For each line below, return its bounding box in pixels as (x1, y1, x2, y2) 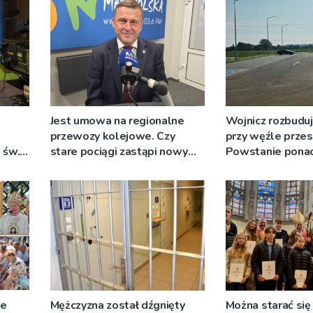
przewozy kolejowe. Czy (50, 128, 175, 144)
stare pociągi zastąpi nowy (50, 143, 189, 159)
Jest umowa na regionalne (50, 112, 184, 129)
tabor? (50, 159, 84, 175)
